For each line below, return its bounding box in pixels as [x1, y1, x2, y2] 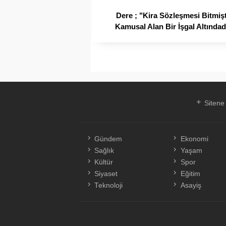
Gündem [94, 135, 122, 143]
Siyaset [94, 170, 118, 178]
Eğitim [180, 170, 200, 178]
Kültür [94, 158, 113, 166]
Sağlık [94, 147, 114, 155]
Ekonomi [180, 135, 208, 143]
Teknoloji [94, 182, 123, 190]
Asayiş [180, 182, 201, 190]
